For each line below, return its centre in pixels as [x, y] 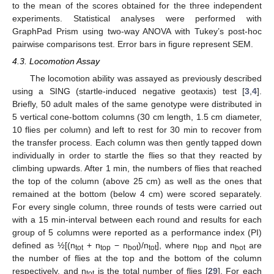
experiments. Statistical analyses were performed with [137, 18]
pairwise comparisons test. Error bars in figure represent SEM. [133, 44]
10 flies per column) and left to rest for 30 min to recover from [137, 130]
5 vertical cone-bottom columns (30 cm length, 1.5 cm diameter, [137, 117]
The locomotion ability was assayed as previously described [146, 79]
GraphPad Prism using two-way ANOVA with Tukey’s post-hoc [137, 31]
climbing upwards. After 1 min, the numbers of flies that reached [137, 168]
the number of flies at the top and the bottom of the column [137, 258]
